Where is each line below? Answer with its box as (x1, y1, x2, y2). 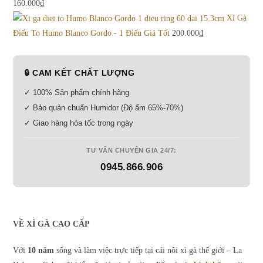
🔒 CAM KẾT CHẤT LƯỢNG (24, 69, 135, 78)
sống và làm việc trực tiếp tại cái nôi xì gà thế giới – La (54, 246, 242, 255)
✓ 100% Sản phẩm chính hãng (24, 88, 130, 97)
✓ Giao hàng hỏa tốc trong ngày (24, 119, 134, 128)
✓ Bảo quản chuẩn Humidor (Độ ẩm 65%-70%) (24, 103, 184, 113)
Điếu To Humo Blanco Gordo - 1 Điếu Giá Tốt (13, 29, 170, 38)
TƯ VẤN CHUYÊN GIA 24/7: (86, 147, 177, 154)
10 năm (28, 246, 55, 255)
